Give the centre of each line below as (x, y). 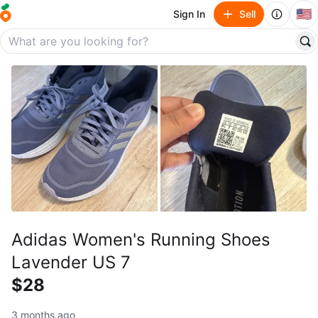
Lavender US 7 (71, 262)
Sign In (189, 14)
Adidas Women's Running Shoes (141, 240)
